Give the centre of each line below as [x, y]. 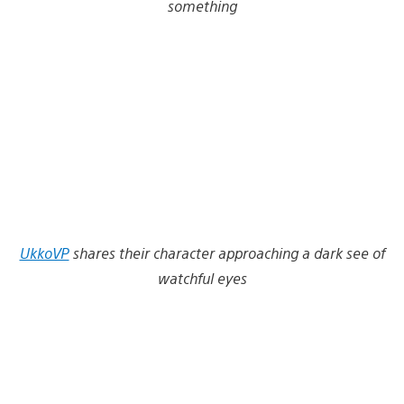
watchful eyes [202, 278]
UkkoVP [44, 252]
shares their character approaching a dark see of [229, 252]
